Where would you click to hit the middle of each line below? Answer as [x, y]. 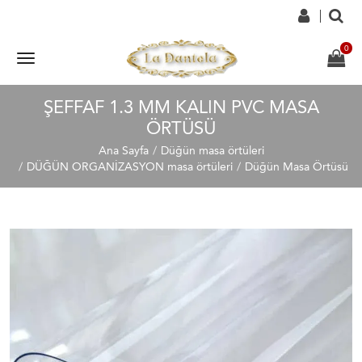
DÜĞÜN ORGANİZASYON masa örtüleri [129, 167]
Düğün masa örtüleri [212, 151]
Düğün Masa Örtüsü [296, 167]
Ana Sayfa [123, 151]
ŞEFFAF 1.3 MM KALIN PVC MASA [181, 107]
